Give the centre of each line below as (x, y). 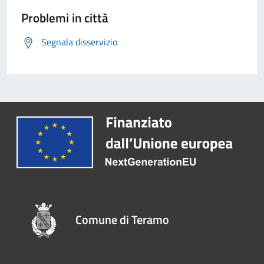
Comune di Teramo (123, 219)
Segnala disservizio (79, 42)
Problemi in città (65, 18)
